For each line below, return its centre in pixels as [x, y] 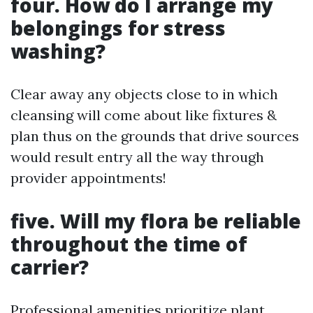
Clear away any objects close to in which [144, 94]
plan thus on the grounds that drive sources [155, 136]
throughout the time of [129, 244]
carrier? [50, 267]
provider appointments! [88, 178]
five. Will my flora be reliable [156, 221]
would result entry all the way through [137, 157]
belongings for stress [118, 28]
